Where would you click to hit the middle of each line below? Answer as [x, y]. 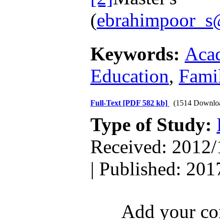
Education [130, 76]
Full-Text [107, 103]
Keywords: [137, 54]
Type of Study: [153, 124]
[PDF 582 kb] [145, 103]
